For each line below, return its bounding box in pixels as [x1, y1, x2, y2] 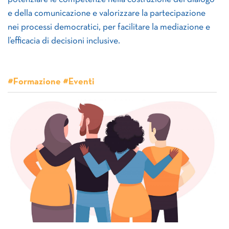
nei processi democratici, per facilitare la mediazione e [8, 23, 210, 32]
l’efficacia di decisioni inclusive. [8, 37, 120, 45]
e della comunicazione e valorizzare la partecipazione [8, 9, 205, 18]
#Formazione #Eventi [8, 78, 95, 86]
